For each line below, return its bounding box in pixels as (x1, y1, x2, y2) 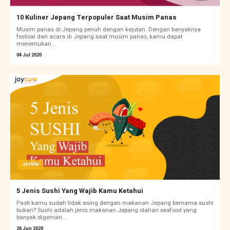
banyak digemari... (16, 213, 67, 222)
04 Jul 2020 (16, 51, 42, 59)
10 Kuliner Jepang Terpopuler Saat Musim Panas (16, 12, 177, 23)
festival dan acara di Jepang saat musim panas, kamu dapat (16, 32, 182, 42)
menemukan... (16, 40, 56, 49)
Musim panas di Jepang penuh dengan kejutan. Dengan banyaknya (16, 25, 201, 34)
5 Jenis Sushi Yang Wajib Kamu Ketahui (16, 186, 143, 196)
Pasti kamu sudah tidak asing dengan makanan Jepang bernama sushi (16, 199, 214, 208)
